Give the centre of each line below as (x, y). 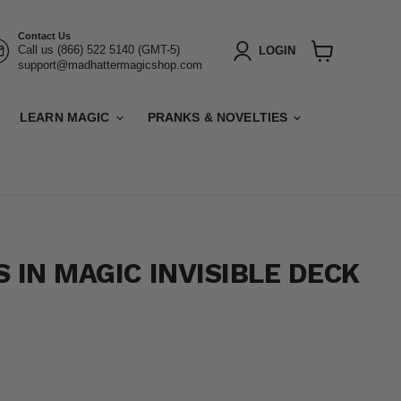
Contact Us (45, 35)
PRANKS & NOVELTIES (219, 118)
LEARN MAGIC (67, 118)
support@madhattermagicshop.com (111, 64)
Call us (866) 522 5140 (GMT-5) (99, 49)
